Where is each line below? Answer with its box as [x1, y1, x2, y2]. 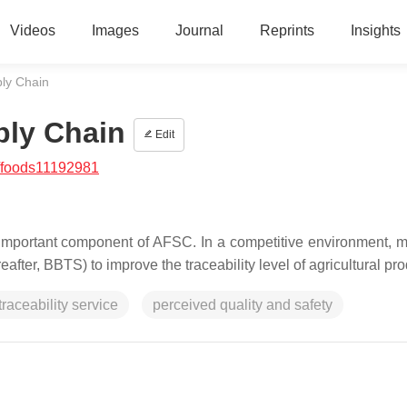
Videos [9, 23, 55, 38]
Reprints [259, 23, 314, 38]
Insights [350, 23, 401, 38]
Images [91, 23, 139, 38]
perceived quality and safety [153, 297, 333, 313]
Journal [174, 23, 223, 38]
